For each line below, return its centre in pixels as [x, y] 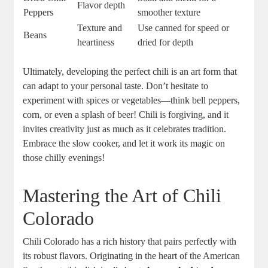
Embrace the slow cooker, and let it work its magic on [124, 144]
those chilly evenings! [64, 158]
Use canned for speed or [184, 28]
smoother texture [169, 13]
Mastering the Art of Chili [122, 196]
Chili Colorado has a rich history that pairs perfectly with [130, 242]
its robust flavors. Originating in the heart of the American [132, 256]
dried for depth [166, 42]
